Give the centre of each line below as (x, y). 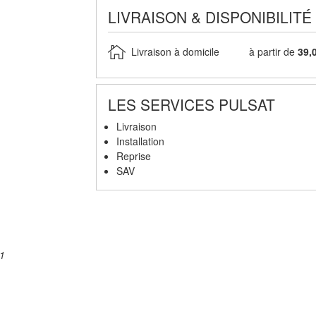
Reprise (133, 156)
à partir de (274, 52)
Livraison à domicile (175, 52)
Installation (140, 141)
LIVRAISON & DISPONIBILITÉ (209, 17)
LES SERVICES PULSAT (191, 104)
